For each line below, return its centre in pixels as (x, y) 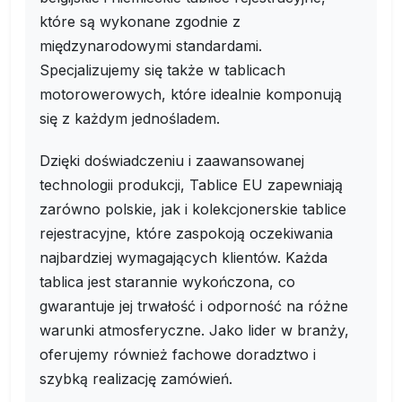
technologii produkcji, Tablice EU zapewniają (191, 185)
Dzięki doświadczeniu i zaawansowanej (172, 161)
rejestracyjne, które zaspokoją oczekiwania (186, 233)
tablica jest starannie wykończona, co (167, 282)
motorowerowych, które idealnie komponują (191, 94)
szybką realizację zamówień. (136, 379)
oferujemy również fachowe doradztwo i (178, 354)
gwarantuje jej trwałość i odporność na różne (194, 306)
